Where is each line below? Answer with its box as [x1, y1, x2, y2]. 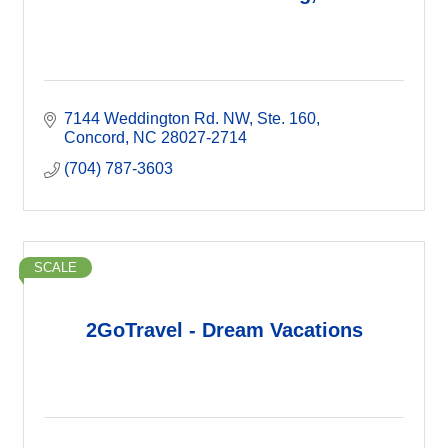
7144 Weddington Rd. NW [64, 110, 249, 127]
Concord [64, 129, 125, 146]
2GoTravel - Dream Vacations [85, 318, 363, 341]
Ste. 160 [257, 110, 316, 127]
